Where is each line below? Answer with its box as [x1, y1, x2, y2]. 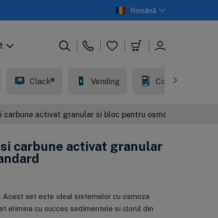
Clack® [29, 76, 55, 86]
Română [130, 6, 157, 15]
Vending [91, 76, 120, 86]
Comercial [155, 76, 193, 86]
